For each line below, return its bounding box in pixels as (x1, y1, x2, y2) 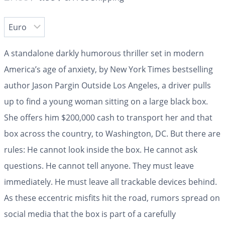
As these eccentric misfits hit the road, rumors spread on (4, 192, 220, 204)
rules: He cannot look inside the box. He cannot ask (4, 144, 197, 156)
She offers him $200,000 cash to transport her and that (4, 112, 212, 124)
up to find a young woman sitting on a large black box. (4, 96, 208, 107)
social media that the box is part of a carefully (4, 208, 176, 220)
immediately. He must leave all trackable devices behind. (4, 176, 217, 188)
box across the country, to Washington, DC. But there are (4, 128, 220, 140)
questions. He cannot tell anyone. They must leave (4, 160, 194, 172)
